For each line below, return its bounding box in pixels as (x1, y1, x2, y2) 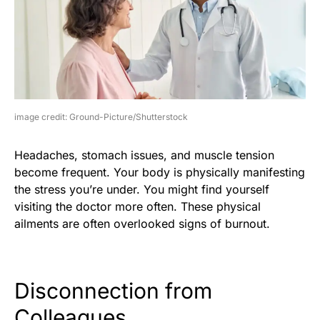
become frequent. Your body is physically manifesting (14, 164, 305, 179)
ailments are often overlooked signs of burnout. (14, 216, 270, 231)
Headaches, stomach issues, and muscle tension (14, 147, 274, 162)
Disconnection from (14, 277, 212, 304)
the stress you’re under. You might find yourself (14, 181, 269, 196)
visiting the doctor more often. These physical (14, 199, 261, 214)
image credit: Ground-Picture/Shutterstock (14, 111, 188, 122)
